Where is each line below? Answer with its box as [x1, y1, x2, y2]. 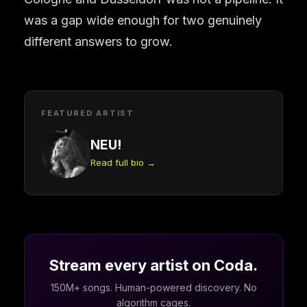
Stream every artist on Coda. [49, 256, 258, 274]
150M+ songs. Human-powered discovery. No [50, 281, 257, 293]
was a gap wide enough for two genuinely [24, 12, 262, 27]
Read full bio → [90, 156, 156, 168]
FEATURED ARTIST [41, 108, 134, 118]
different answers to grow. [24, 34, 173, 49]
